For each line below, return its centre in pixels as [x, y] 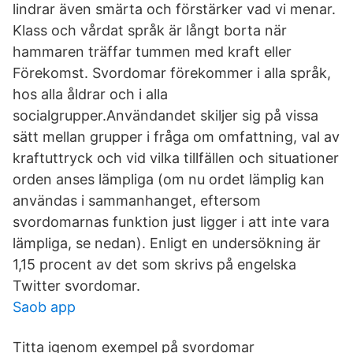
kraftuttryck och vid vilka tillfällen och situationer [176, 158]
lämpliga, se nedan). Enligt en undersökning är [167, 243]
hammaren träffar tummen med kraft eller [152, 52]
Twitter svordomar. [76, 286]
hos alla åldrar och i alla [90, 94]
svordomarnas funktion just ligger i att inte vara [171, 222]
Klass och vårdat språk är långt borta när [150, 30]
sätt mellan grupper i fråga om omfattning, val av [176, 137]
